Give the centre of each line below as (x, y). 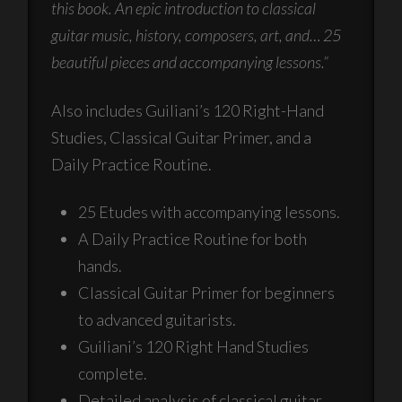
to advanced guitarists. (157, 320)
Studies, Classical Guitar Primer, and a (182, 137)
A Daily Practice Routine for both (193, 239)
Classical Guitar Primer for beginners (207, 293)
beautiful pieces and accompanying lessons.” (190, 61)
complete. (113, 374)
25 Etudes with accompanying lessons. (210, 212)
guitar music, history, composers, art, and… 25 (197, 35)
